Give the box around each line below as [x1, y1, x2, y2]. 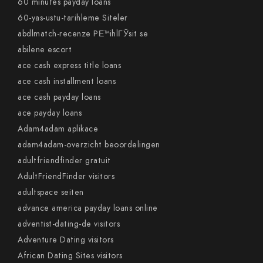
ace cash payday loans [18, 92, 101, 103]
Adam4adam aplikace [18, 123, 98, 134]
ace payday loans [18, 107, 82, 119]
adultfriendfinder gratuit [18, 155, 111, 166]
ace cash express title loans [18, 60, 121, 71]
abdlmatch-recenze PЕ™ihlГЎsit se [18, 28, 148, 39]
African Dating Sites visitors [18, 250, 123, 261]
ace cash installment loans [18, 76, 116, 87]
